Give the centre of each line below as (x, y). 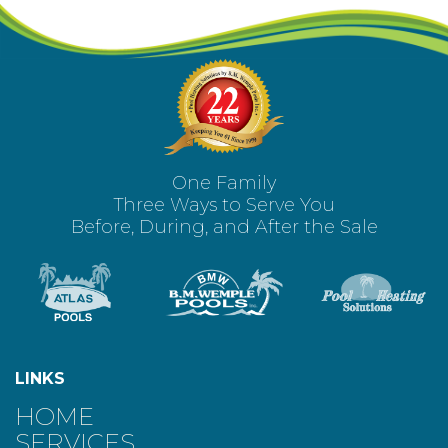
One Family (224, 182)
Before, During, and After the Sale (224, 226)
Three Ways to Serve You (224, 204)
